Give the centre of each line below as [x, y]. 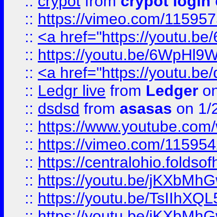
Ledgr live [72, 91]
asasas [146, 108]
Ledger [172, 91]
